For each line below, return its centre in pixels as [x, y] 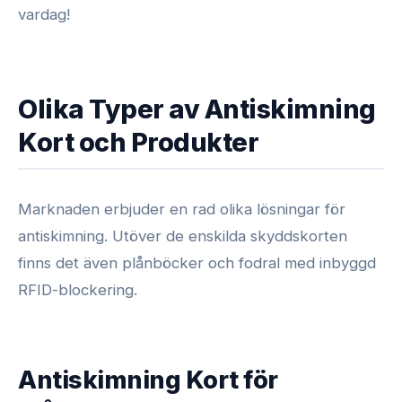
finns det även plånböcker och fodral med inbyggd [197, 262]
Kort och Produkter [138, 142]
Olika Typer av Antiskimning [197, 109]
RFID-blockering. [78, 289]
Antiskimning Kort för [148, 380]
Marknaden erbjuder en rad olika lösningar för [182, 209]
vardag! [44, 14]
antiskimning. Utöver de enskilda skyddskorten [183, 236]
